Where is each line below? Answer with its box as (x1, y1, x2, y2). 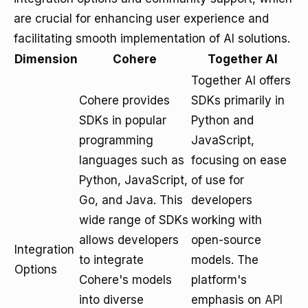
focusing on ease (191, 153, 287, 167)
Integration (14, 243, 74, 256)
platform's (191, 273, 247, 287)
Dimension (14, 52, 78, 66)
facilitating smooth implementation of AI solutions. (14, 32, 290, 45)
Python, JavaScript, (79, 173, 188, 187)
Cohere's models (79, 273, 172, 287)
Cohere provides (79, 93, 170, 107)
